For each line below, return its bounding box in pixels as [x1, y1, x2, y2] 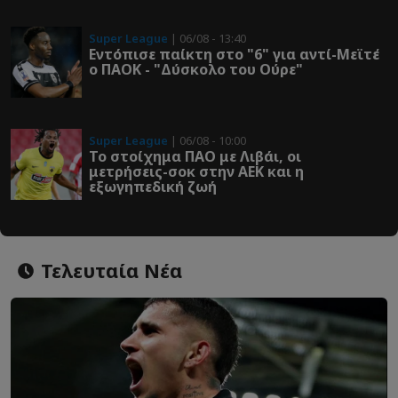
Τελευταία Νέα [35, 258, 182, 284]
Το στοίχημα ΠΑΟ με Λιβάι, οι [89, 146, 301, 166]
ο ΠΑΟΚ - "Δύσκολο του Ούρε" [89, 59, 303, 79]
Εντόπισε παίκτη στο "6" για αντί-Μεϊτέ [89, 44, 379, 64]
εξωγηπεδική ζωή [89, 176, 217, 196]
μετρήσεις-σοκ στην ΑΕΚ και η [89, 161, 304, 181]
